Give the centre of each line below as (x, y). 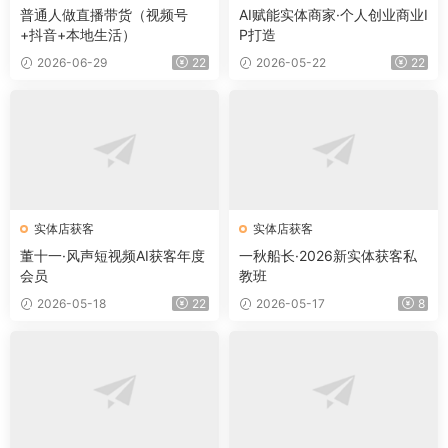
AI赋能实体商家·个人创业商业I (333, 14)
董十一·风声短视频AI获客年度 (112, 255)
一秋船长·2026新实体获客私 (328, 255)
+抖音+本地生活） (78, 34)
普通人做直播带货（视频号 (104, 14)
